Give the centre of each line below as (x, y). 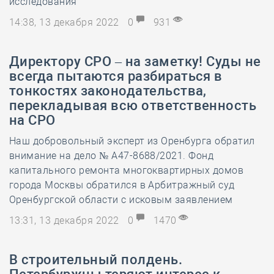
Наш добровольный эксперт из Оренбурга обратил (132, 141)
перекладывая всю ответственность (133, 106)
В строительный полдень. (96, 260)
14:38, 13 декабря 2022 (66, 22)
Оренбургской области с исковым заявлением (121, 200)
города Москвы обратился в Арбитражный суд (122, 185)
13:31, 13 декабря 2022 (66, 220)
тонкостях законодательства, (108, 91)
